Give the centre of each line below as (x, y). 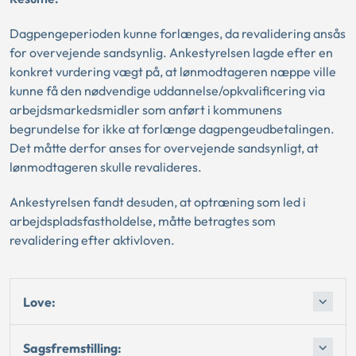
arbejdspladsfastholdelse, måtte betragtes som (143, 221)
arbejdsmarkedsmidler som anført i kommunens (146, 110)
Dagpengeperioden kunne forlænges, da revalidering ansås (178, 33)
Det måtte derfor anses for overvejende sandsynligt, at (164, 148)
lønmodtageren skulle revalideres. (106, 167)
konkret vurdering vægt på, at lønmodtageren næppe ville (173, 72)
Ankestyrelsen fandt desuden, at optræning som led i (158, 202)
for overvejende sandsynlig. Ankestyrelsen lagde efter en (171, 52)
